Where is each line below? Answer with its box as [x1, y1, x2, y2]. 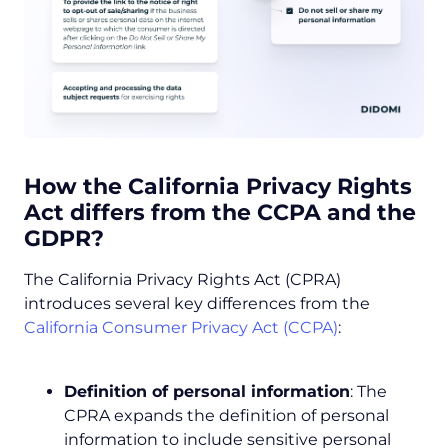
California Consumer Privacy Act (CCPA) [24, 317, 338, 337]
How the [24, 172, 128, 200]
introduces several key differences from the [24, 293, 370, 313]
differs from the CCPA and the [64, 198, 416, 226]
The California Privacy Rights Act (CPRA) [24, 269, 341, 289]
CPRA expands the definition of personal [64, 405, 389, 425]
